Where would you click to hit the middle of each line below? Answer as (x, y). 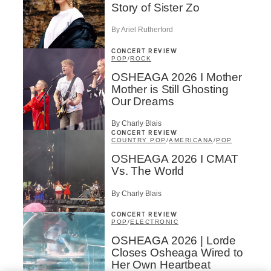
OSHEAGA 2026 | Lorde (174, 241)
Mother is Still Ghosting (170, 89)
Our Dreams (143, 101)
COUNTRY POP (139, 140)
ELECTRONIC (154, 222)
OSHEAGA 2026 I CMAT (175, 159)
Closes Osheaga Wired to (177, 253)
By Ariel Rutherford (142, 30)
